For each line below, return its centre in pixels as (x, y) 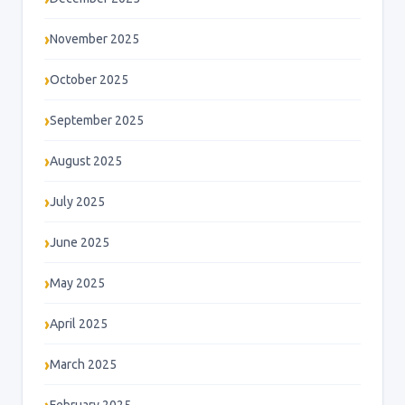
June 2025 (80, 243)
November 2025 (94, 39)
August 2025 (86, 161)
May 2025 (77, 283)
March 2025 (83, 365)
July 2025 (77, 202)
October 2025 (89, 80)
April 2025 (79, 324)
